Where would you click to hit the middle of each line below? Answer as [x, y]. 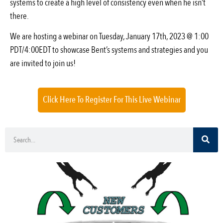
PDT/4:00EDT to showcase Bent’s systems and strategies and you [109, 50]
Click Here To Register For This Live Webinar [111, 100]
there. [19, 16]
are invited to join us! [43, 64]
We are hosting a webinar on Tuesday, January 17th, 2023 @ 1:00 [109, 37]
